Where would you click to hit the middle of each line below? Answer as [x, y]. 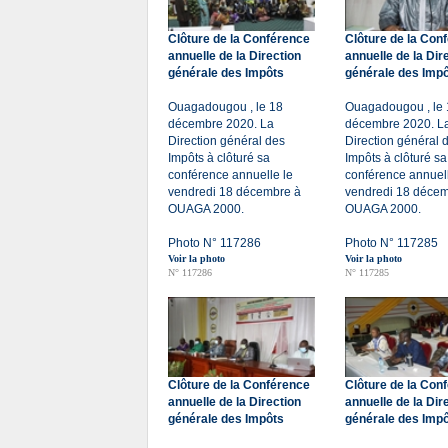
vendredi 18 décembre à [234, 192]
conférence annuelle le [230, 175]
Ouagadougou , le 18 [225, 107]
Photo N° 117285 [391, 243]
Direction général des [226, 141]
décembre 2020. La [221, 124]
